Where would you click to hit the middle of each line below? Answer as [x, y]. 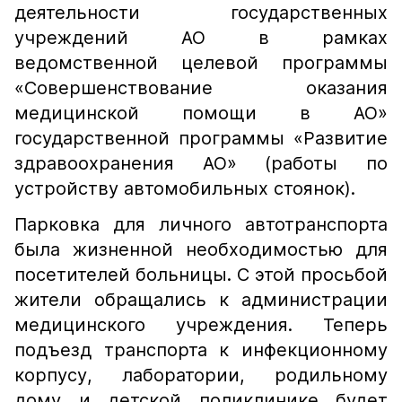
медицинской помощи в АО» [201, 113]
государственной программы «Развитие [201, 138]
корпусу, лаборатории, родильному [201, 375]
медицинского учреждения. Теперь [201, 325]
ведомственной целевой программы [201, 63]
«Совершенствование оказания [201, 88]
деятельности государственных [201, 13]
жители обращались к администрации [201, 300]
